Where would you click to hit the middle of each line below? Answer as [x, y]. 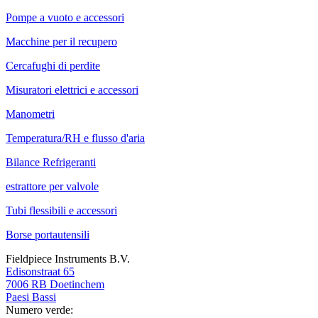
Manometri [30, 114]
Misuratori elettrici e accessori [72, 89]
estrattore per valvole [52, 186]
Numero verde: [39, 309]
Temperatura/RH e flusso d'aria [75, 138]
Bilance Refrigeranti [51, 162]
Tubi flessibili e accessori [61, 210]
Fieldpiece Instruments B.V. [68, 258]
